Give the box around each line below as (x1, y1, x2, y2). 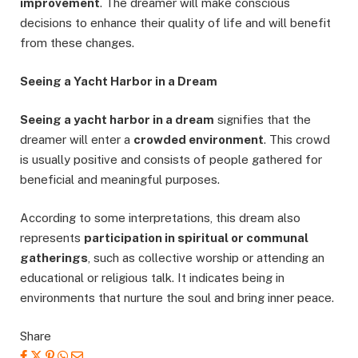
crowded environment (133, 132, 264, 146)
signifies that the (214, 112, 311, 126)
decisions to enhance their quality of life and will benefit (20, 15, 331, 30)
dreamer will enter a (20, 132, 133, 146)
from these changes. (20, 35, 134, 50)
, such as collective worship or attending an (88, 250, 324, 265)
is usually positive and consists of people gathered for (20, 152, 322, 166)
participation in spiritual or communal (84, 230, 308, 245)
